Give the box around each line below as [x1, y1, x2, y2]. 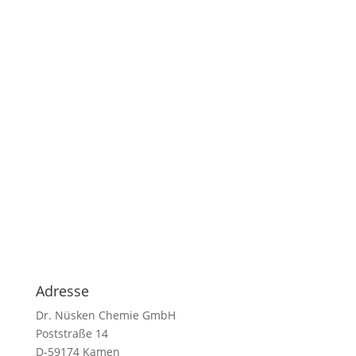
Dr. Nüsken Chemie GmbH [35, 307, 176, 323]
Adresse [35, 281, 89, 300]
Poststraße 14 [35, 325, 108, 341]
